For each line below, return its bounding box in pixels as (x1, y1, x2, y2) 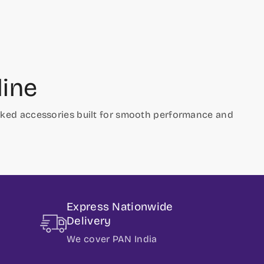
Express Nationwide (67, 199, 173, 213)
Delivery (67, 213, 111, 227)
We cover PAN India (67, 233, 157, 245)
